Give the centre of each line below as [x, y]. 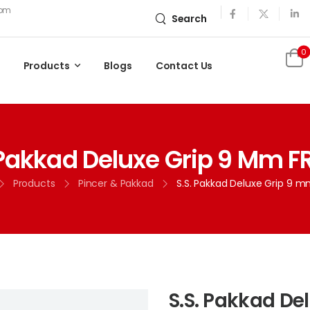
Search [189, 19]
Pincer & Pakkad [116, 184]
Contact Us [184, 66]
